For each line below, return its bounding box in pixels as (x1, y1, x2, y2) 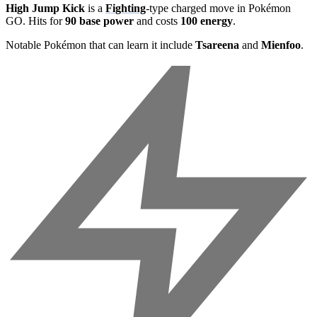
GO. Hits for (6, 14, 65, 27)
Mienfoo (261, 38, 301, 51)
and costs (134, 14, 180, 27)
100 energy (180, 14, 233, 27)
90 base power (65, 14, 134, 27)
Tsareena (195, 38, 239, 51)
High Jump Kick (6, 1, 85, 14)
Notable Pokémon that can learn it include (6, 38, 195, 51)
